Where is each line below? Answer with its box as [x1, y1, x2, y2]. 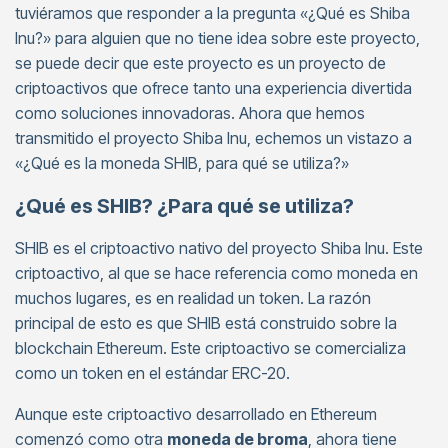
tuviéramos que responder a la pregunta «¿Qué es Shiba [15, 3, 410, 23]
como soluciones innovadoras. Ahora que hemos [15, 103, 365, 123]
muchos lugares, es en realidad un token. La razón [15, 288, 371, 308]
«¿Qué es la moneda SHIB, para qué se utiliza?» [15, 153, 349, 173]
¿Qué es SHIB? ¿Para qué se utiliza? [15, 194, 354, 218]
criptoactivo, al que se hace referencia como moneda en [15, 263, 418, 283]
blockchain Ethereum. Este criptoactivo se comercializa [15, 338, 406, 358]
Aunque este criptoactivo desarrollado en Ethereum [15, 404, 377, 424]
